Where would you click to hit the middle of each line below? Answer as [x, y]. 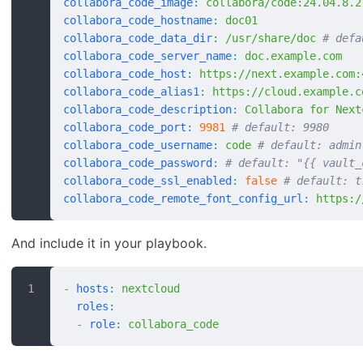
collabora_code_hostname [138, 21]
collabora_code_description [147, 110]
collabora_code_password [138, 163]
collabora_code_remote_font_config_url [183, 199]
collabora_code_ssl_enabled [147, 181]
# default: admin [306, 145]
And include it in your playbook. [109, 243]
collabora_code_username [138, 145]
